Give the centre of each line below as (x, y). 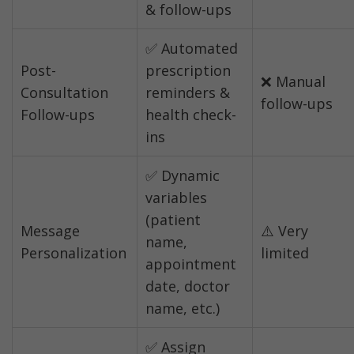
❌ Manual (293, 82)
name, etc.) (183, 309)
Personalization (73, 253)
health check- (191, 115)
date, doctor (188, 286)
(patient (173, 220)
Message (50, 231)
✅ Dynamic (183, 176)
